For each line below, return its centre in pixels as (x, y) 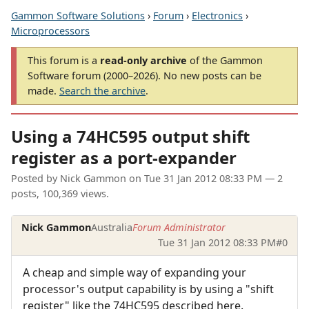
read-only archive (143, 60)
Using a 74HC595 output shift (130, 137)
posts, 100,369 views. (60, 194)
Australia (112, 228)
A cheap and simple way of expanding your (134, 272)
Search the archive (102, 91)
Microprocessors (50, 31)
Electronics (217, 16)
